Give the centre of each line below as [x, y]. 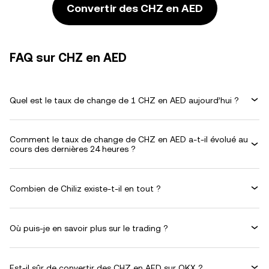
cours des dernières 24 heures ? [73, 149]
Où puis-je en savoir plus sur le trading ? [89, 228]
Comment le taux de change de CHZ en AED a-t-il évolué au [129, 139]
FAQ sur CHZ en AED [68, 58]
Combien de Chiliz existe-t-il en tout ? [85, 188]
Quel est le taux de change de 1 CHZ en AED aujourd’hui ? [124, 100]
